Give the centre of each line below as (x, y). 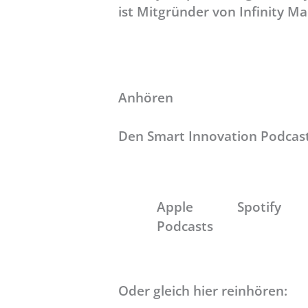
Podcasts (185, 225)
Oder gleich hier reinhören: (203, 290)
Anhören (146, 98)
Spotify (260, 206)
